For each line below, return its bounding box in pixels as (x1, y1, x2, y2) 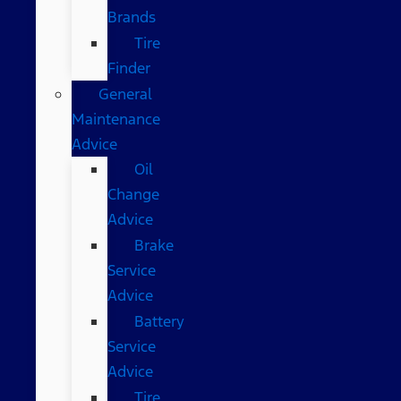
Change (107, 183, 159, 204)
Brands (107, 6, 156, 27)
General (98, 83, 152, 104)
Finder (107, 57, 150, 78)
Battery (134, 311, 184, 331)
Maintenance (72, 108, 160, 129)
